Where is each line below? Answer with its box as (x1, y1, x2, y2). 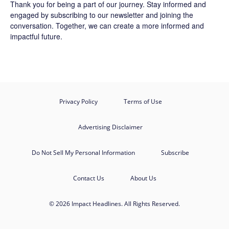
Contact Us (73, 174, 104, 182)
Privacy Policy (59, 97, 98, 106)
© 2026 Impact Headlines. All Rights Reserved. (49, 199, 180, 208)
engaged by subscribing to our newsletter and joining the (10, 10, 193, 20)
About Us (130, 174, 156, 182)
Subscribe (161, 148, 189, 157)
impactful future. (10, 31, 62, 41)
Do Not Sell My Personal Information (32, 148, 135, 157)
